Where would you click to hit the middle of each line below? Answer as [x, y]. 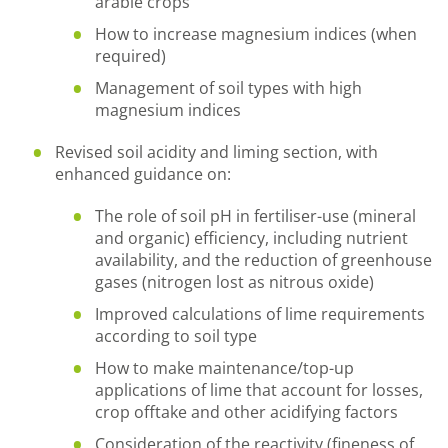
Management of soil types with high [228, 88]
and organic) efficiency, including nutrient [251, 238]
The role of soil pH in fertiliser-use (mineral [255, 216]
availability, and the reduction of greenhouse [263, 260]
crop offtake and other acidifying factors [246, 412]
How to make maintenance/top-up [224, 368]
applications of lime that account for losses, [259, 390]
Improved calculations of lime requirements [260, 314]
